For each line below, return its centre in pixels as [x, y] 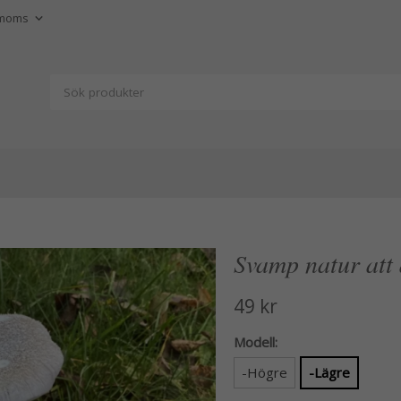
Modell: [255, 342]
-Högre [264, 372]
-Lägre [329, 372]
